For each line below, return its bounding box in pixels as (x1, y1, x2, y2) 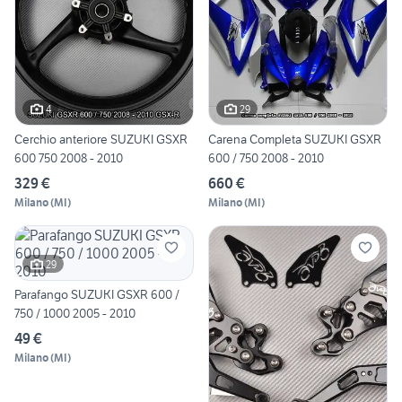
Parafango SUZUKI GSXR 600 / (14, 286, 179, 303)
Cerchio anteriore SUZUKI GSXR (14, 131, 188, 148)
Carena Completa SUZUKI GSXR (208, 131, 381, 148)
